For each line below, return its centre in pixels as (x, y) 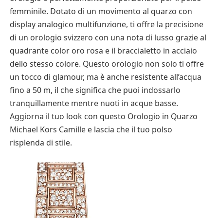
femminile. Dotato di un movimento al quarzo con (101, 11)
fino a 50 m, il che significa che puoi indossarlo (95, 90)
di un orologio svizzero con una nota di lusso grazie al (108, 37)
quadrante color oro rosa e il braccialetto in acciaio (103, 51)
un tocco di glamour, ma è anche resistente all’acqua (106, 77)
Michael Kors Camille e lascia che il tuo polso (91, 129)
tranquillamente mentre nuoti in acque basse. (94, 103)
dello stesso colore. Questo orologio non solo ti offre (107, 64)
